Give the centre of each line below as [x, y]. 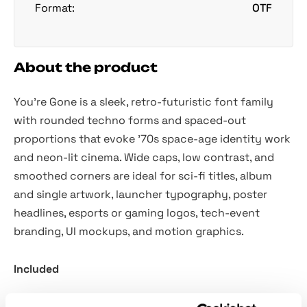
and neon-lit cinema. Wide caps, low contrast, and [144, 157]
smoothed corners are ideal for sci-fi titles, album [143, 175]
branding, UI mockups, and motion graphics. [129, 231]
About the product [86, 67]
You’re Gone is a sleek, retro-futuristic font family [144, 101]
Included [36, 269]
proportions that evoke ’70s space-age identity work [152, 138]
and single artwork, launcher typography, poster [140, 194]
